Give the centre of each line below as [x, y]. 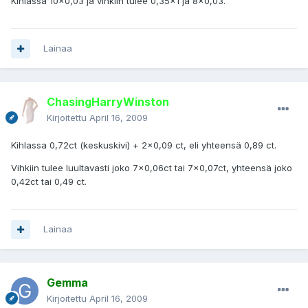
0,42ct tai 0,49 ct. [49, 182]
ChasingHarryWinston [108, 102]
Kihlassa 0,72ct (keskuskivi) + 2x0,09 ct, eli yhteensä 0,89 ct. [144, 145]
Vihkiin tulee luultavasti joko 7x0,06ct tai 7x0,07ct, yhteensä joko [152, 168]
